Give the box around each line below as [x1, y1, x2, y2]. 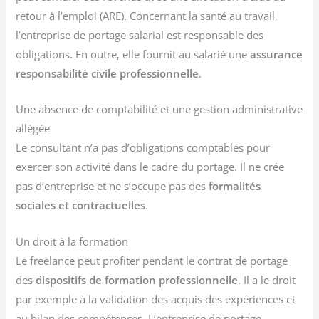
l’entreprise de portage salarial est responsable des [16, 27, 264, 42]
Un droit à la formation [16, 234, 129, 249]
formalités [209, 179, 261, 194]
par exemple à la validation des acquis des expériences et [16, 291, 296, 306]
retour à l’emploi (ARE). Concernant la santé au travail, [16, 8, 278, 23]
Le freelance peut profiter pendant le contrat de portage [16, 253, 288, 268]
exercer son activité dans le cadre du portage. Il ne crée [16, 159, 285, 174]
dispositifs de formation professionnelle [36, 272, 239, 287]
